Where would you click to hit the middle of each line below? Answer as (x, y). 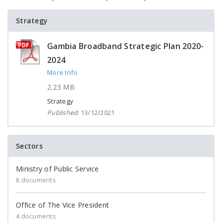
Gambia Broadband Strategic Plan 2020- (126, 46)
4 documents (36, 216)
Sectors (29, 146)
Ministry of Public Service (57, 169)
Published (62, 112)
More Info (62, 72)
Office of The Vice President (62, 205)
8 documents (36, 180)
